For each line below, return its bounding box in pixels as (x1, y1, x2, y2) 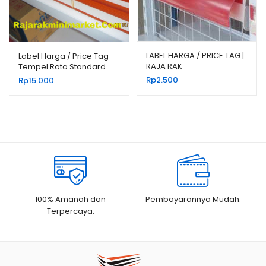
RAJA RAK (146, 60, 182, 72)
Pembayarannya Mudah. (145, 194, 242, 205)
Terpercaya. (46, 205, 94, 217)
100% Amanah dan (35, 194, 106, 205)
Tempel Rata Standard (18, 61, 106, 72)
